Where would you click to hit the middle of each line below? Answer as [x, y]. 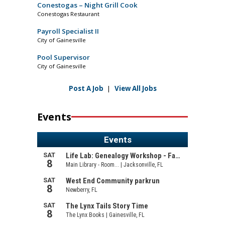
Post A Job [86, 89]
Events [54, 117]
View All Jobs [135, 89]
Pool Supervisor [64, 58]
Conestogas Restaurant [68, 14]
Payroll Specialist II [68, 31]
